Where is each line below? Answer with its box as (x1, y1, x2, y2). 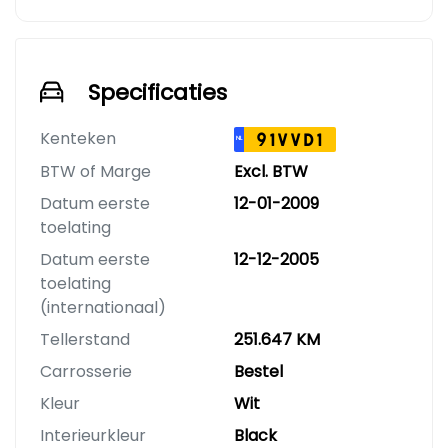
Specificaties (88, 77, 227, 109)
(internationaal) (40, 296, 166, 320)
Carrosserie (40, 360, 132, 384)
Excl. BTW (234, 160, 308, 184)
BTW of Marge (40, 160, 151, 184)
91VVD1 (256, 130, 324, 151)
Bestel (234, 360, 283, 384)
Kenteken (40, 127, 116, 151)
